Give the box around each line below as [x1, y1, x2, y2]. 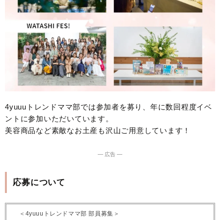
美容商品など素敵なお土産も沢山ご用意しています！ [5, 126, 191, 135]
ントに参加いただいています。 [5, 114, 113, 123]
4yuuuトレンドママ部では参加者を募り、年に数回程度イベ [5, 103, 212, 111]
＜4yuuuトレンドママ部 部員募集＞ [19, 210, 120, 218]
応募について [13, 178, 66, 188]
